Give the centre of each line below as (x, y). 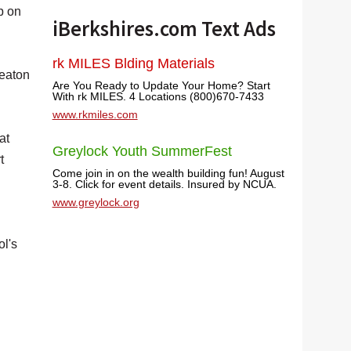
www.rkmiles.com (95, 114)
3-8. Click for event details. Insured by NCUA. (164, 184)
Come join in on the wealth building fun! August (168, 173)
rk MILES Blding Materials (133, 63)
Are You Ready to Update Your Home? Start (161, 85)
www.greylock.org (96, 202)
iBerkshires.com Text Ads (164, 29)
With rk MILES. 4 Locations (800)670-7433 (158, 96)
